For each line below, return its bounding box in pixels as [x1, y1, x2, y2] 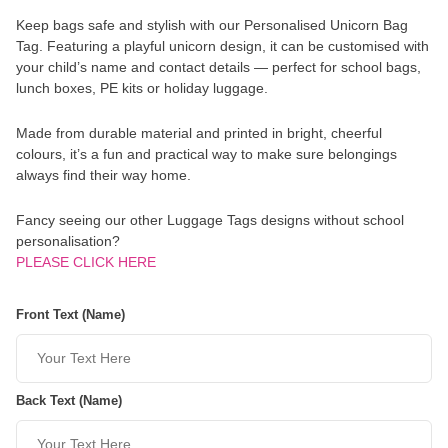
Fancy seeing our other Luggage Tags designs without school [16, 211, 404, 228]
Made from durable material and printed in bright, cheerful [16, 124, 382, 141]
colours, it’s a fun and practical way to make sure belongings [16, 145, 397, 162]
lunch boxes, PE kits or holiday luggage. [16, 79, 268, 96]
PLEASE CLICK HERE [16, 253, 156, 270]
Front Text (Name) [16, 306, 125, 322]
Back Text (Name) [16, 392, 122, 408]
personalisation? [16, 232, 120, 249]
